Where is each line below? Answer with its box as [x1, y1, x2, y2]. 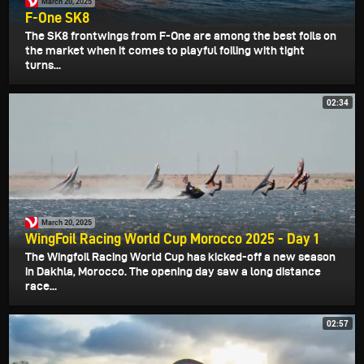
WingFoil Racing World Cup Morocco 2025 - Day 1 [25, 230, 318, 246]
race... [25, 279, 57, 292]
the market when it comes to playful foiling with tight [25, 43, 305, 57]
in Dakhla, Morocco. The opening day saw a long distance [25, 264, 321, 278]
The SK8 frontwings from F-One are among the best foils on [25, 28, 336, 42]
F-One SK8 [25, 9, 89, 25]
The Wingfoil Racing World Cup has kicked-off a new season [25, 249, 336, 263]
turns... [25, 58, 61, 71]
